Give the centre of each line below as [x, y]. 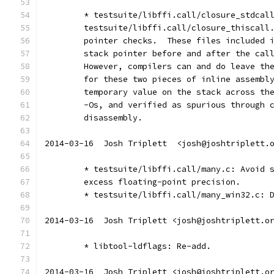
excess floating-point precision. [162, 182]
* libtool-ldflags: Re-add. [147, 246]
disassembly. [113, 118]
